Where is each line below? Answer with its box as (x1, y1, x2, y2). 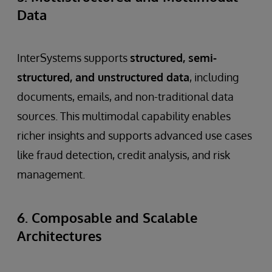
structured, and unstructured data (17, 70, 189, 84)
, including (189, 70, 239, 84)
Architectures (17, 227, 102, 244)
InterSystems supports (17, 51, 130, 64)
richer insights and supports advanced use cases (17, 129, 252, 142)
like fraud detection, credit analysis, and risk (17, 148, 230, 161)
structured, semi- (130, 51, 217, 64)
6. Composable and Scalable (17, 209, 197, 226)
